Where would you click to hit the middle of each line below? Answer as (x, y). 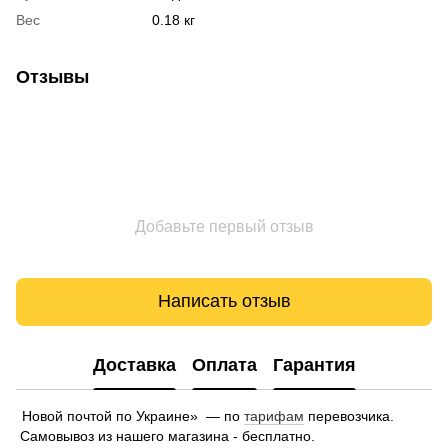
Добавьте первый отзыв (224, 226)
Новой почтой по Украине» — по (133, 415)
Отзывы (52, 76)
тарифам (274, 415)
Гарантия (314, 365)
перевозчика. (349, 415)
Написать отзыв (224, 301)
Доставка (134, 365)
